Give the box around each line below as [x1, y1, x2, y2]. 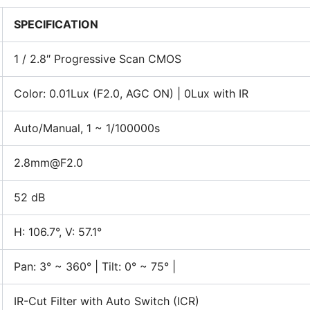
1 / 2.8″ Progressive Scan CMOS [14, 52, 181, 66]
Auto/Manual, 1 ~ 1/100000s [14, 121, 160, 135]
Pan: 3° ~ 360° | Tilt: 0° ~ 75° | [14, 259, 176, 273]
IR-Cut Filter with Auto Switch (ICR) [14, 294, 199, 308]
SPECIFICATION [14, 17, 98, 31]
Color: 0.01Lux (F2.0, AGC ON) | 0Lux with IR [14, 86, 248, 100]
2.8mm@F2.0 [14, 156, 83, 170]
